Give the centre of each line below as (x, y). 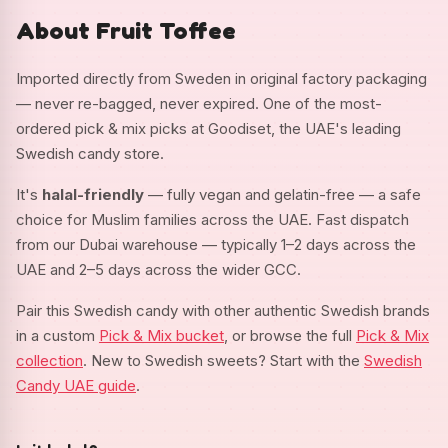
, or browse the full (290, 335)
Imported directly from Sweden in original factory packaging (221, 78)
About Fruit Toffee (126, 30)
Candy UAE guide (76, 385)
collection (49, 360)
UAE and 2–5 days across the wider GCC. (158, 269)
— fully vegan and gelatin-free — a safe (282, 194)
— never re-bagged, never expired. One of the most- (199, 103)
